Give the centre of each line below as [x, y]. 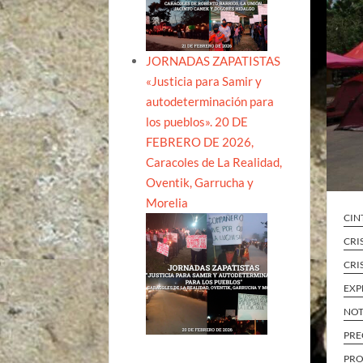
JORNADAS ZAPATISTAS [214, 60]
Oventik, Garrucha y [200, 182]
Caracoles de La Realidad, [214, 162]
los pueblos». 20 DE [197, 121]
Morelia [167, 202]
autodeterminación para [210, 101]
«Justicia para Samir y [204, 81]
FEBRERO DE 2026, [200, 141]
